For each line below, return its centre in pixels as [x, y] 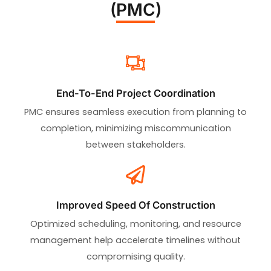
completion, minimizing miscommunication [135, 128]
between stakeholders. [135, 144]
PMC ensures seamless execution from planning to [135, 112]
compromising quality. [135, 256]
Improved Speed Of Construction [135, 205]
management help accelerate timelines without [135, 240]
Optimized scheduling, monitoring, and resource [135, 224]
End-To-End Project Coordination [135, 93]
